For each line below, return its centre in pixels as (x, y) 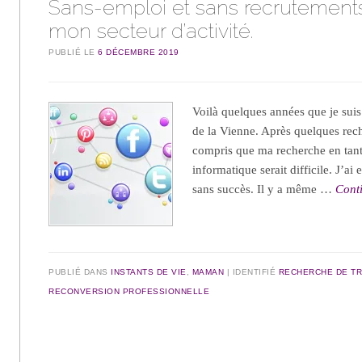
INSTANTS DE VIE (149, 271)
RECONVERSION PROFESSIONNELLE (129, 291)
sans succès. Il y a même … (264, 189)
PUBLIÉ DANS (80, 271)
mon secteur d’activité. (151, 31)
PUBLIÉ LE (74, 53)
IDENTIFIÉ (255, 271)
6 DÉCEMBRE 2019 (139, 53)
